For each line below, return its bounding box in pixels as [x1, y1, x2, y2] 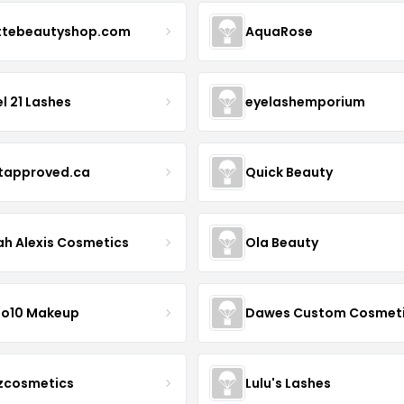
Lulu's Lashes [244, 373, 331, 392]
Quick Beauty [244, 162, 333, 181]
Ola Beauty [244, 233, 318, 252]
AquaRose [244, 22, 313, 41]
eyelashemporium [244, 92, 365, 111]
